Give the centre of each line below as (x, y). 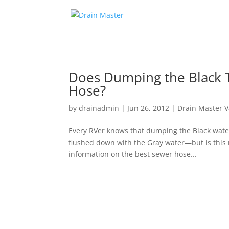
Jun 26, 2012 (148, 108)
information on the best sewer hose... (133, 154)
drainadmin (99, 108)
